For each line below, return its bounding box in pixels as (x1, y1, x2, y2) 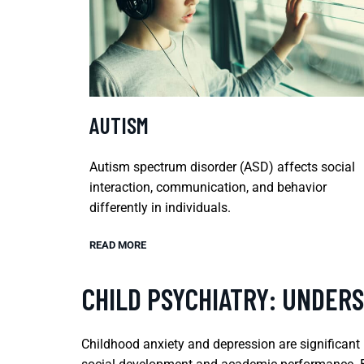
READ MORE (89, 238, 146, 251)
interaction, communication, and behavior (89, 179, 327, 195)
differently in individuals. (89, 199, 231, 215)
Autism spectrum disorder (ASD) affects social (89, 158, 355, 175)
